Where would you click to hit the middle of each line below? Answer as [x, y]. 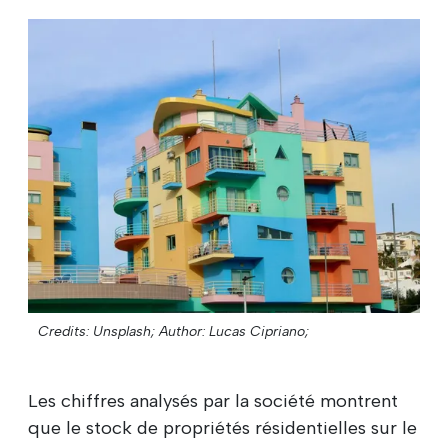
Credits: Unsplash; [96, 331]
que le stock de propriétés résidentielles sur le [222, 427]
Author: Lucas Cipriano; [234, 331]
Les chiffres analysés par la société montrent [213, 400]
